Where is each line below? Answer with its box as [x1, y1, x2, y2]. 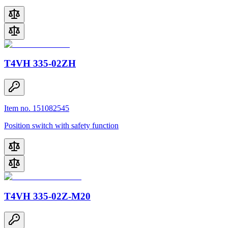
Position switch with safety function [4, 121, 119, 130]
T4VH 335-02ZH [4, 58, 76, 69]
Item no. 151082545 [4, 104, 69, 113]
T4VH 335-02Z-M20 [4, 190, 91, 202]
